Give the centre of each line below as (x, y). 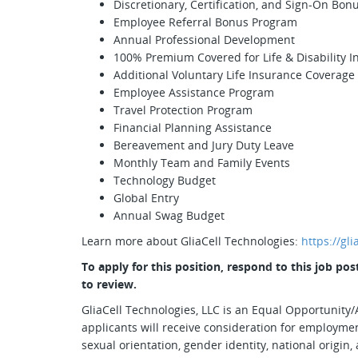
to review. (111, 284)
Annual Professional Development (206, 40)
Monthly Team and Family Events (202, 163)
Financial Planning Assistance (194, 127)
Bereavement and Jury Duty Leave (204, 145)
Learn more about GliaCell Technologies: (191, 241)
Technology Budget (165, 180)
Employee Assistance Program (194, 92)
